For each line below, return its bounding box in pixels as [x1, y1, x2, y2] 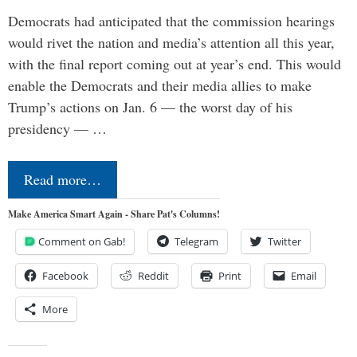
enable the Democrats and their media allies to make [8, 75, 312, 95]
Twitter [268, 233, 301, 249]
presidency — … [8, 118, 107, 138]
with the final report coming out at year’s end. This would [8, 53, 341, 73]
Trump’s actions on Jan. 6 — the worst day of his [8, 96, 292, 116]
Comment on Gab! [38, 233, 125, 249]
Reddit [138, 268, 169, 283]
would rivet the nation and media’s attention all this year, [8, 32, 335, 52]
